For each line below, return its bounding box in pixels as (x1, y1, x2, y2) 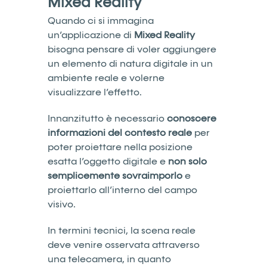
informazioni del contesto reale (48, 128, 192, 138)
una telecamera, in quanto (48, 254, 171, 264)
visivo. (48, 199, 76, 209)
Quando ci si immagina (48, 15, 154, 26)
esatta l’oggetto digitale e (48, 156, 168, 166)
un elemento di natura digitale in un (48, 58, 213, 69)
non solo (168, 156, 207, 166)
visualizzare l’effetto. (48, 87, 142, 97)
